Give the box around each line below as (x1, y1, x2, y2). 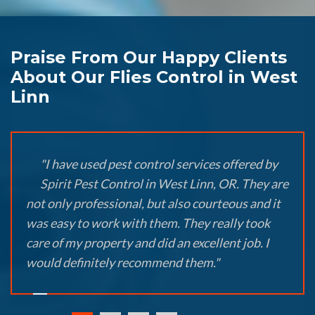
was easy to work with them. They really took (26, 215, 270, 231)
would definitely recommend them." (26, 255, 219, 271)
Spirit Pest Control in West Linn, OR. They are (40, 176, 288, 192)
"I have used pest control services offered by (40, 156, 278, 172)
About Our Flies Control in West (11, 67, 297, 88)
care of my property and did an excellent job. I (26, 235, 269, 251)
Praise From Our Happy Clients (11, 47, 287, 68)
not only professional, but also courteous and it (26, 195, 281, 212)
